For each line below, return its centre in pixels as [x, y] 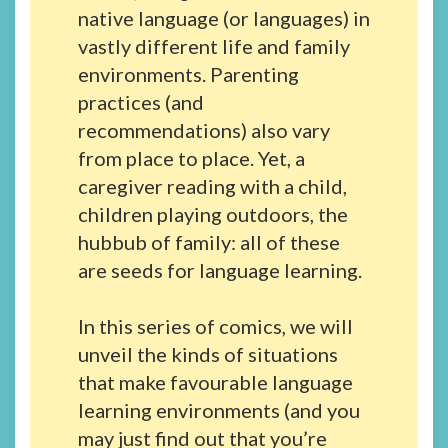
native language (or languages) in [223, 18]
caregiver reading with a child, [212, 186]
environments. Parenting [188, 74]
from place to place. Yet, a [191, 158]
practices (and [140, 102]
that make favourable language [215, 382]
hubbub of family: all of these [208, 242]
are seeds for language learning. [219, 270]
